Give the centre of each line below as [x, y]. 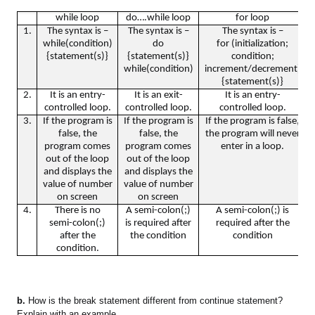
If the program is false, [253, 122]
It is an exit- [158, 96]
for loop [253, 18]
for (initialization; [253, 44]
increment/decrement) [252, 70]
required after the [252, 224]
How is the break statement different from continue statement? [154, 301]
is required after [159, 224]
